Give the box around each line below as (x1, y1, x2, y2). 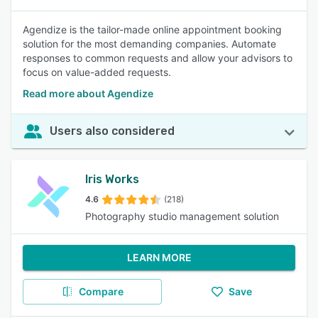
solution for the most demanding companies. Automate (23, 38, 276, 50)
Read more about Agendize (23, 87, 153, 99)
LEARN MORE (126, 251, 192, 263)
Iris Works (85, 172, 139, 186)
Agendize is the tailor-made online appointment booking (23, 23, 282, 35)
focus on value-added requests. (23, 66, 171, 78)
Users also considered (50, 124, 175, 138)
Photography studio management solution (85, 210, 279, 222)
